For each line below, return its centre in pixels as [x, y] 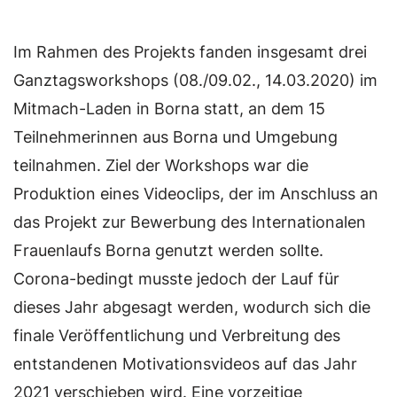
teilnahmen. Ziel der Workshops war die [161, 165]
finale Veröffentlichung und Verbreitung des [177, 335]
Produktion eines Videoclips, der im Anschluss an [196, 194]
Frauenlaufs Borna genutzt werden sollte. [168, 250]
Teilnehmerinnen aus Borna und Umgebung [175, 137]
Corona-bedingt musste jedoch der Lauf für [176, 279]
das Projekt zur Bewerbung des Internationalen [190, 222]
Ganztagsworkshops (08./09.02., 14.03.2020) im [195, 80]
